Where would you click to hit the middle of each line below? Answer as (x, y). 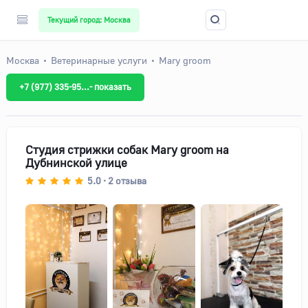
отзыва (131, 180)
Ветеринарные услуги (99, 60)
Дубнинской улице (76, 163)
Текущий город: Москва (89, 20)
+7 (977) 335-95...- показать (75, 87)
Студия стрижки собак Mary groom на (127, 150)
